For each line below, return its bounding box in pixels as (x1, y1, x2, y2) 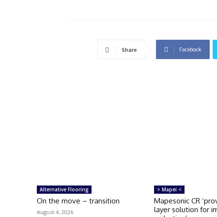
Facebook (179, 46, 201, 53)
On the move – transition (37, 196, 120, 205)
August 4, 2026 (37, 208, 73, 216)
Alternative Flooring (40, 186, 89, 193)
